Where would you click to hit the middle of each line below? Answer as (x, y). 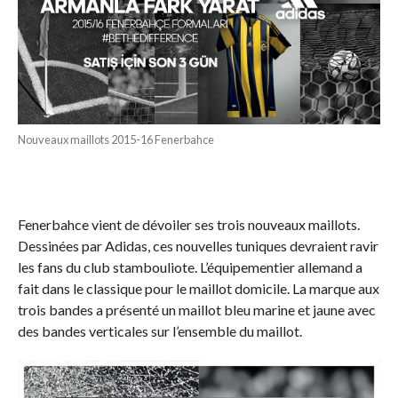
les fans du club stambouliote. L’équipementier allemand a (190, 267)
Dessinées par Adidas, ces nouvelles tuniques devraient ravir (198, 246)
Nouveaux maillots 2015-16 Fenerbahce (115, 140)
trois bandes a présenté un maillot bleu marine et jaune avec (196, 310)
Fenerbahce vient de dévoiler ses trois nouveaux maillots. (188, 225)
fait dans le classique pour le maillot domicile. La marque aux (198, 289)
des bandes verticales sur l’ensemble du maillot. (159, 331)
